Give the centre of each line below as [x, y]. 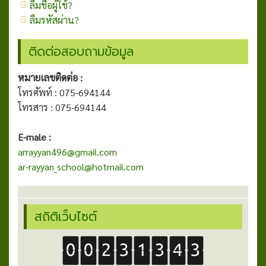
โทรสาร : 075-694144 [62, 107]
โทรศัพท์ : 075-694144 [75, 93]
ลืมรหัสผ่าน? [54, 20]
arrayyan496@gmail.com [67, 152]
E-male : [34, 137]
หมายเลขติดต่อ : [50, 78]
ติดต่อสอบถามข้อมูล [81, 52]
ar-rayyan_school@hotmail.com [81, 167]
